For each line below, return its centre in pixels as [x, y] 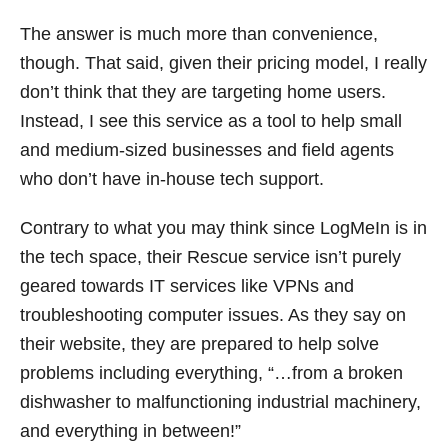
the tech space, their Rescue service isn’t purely [210, 256]
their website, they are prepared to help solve [199, 343]
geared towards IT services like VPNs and [187, 285]
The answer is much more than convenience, [199, 33]
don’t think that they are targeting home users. [203, 91]
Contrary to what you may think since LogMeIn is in [223, 227]
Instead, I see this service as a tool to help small [211, 120]
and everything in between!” [130, 430]
